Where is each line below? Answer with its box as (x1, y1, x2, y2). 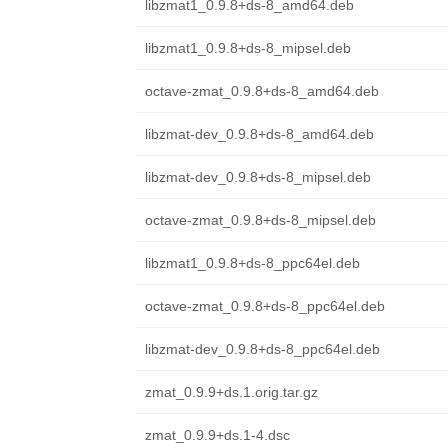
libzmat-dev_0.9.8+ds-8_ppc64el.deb (144, 341, 380, 357)
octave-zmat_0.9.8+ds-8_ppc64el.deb (144, 298, 385, 314)
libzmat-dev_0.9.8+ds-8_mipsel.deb (144, 169, 371, 185)
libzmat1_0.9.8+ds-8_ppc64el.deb (144, 255, 360, 271)
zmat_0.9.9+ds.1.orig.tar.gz (144, 384, 318, 400)
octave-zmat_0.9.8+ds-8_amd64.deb (144, 83, 379, 99)
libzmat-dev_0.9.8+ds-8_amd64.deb (144, 126, 374, 142)
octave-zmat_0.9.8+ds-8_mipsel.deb (144, 212, 376, 228)
